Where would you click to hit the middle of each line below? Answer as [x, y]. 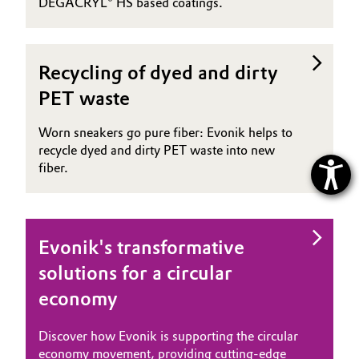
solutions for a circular [135, 272]
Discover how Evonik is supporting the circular [168, 336]
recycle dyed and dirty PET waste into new [157, 150]
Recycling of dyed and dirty [158, 72]
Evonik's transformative [141, 247]
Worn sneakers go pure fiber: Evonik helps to [165, 132]
